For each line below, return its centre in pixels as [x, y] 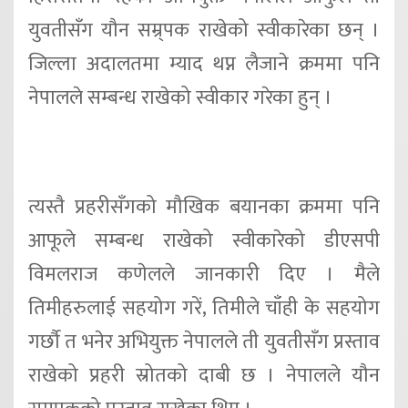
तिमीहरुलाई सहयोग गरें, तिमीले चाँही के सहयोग [204, 308]
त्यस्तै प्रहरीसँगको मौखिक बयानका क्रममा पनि [204, 207]
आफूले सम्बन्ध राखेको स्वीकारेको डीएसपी [204, 240]
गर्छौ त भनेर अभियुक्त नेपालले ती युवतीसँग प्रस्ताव [204, 342]
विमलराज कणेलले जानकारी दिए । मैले [204, 274]
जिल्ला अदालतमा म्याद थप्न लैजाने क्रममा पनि [204, 64]
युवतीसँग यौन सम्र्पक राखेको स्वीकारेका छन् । [204, 30]
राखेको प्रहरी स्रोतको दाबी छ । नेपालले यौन [204, 375]
